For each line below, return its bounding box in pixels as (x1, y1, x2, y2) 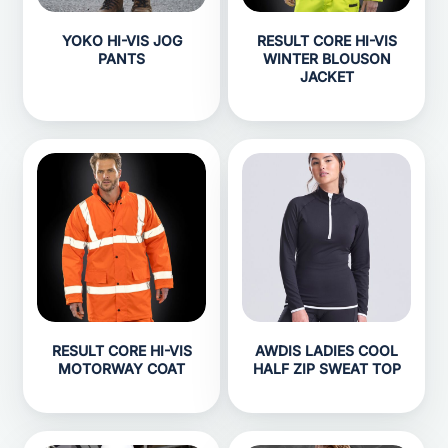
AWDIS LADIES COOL (255, 342, 398, 359)
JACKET (299, 68, 354, 85)
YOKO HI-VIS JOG (61, 32, 182, 49)
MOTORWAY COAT (58, 360, 185, 377)
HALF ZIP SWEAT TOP (252, 360, 401, 377)
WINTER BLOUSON (262, 50, 391, 67)
